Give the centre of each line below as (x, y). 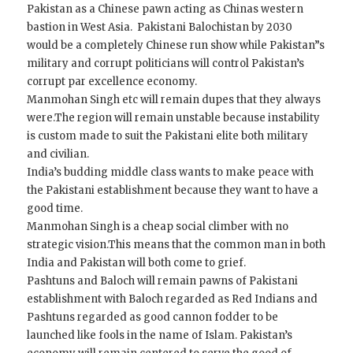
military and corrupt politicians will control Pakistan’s (166, 64)
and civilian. (58, 154)
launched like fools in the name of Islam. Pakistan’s (160, 336)
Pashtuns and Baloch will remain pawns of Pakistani (163, 281)
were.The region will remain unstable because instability (174, 118)
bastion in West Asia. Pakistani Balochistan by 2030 (160, 28)
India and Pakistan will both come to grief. (137, 263)
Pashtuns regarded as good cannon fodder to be (153, 318)
